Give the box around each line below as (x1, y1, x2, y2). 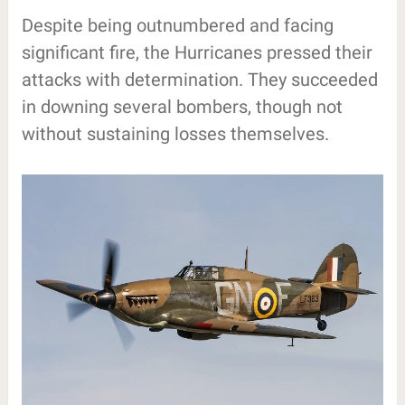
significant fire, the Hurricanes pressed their (21, 41, 372, 63)
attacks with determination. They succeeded (21, 68, 378, 90)
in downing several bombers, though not (21, 95, 343, 118)
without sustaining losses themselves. (21, 122, 329, 145)
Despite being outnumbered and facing (21, 14, 334, 36)
